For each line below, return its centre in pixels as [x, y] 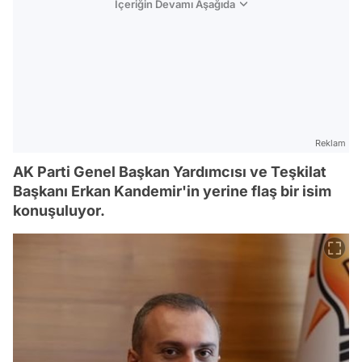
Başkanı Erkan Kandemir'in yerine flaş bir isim [172, 191]
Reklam [330, 143]
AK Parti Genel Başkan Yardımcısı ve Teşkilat [170, 172]
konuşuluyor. [59, 210]
